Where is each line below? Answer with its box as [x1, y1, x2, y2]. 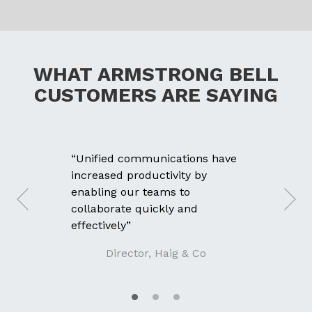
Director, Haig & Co [106, 246, 206, 260]
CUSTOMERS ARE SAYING [34, 83, 278, 107]
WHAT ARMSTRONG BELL [33, 62, 279, 86]
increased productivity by [71, 168, 207, 182]
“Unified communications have [71, 151, 237, 165]
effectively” [71, 218, 131, 232]
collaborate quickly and [71, 201, 198, 215]
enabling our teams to [71, 185, 190, 198]
